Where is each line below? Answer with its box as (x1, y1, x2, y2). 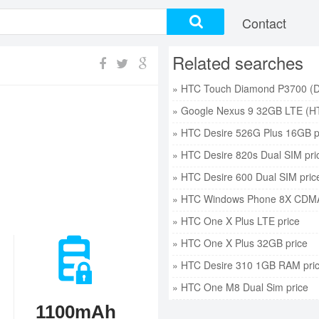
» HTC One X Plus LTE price (172, 214, 300, 228)
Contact (242, 14, 286, 32)
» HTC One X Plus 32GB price (172, 236, 308, 250)
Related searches (172, 50, 303, 75)
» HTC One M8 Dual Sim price (172, 280, 308, 294)
